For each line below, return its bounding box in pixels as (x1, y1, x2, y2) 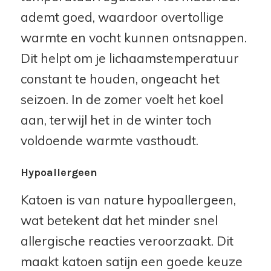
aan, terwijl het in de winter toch (20, 112, 212, 128)
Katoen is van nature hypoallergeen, (20, 191, 236, 207)
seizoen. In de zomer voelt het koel (20, 91, 223, 108)
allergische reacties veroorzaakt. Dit (20, 232, 233, 249)
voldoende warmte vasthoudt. (20, 132, 198, 149)
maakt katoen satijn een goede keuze (20, 253, 243, 269)
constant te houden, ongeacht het (20, 71, 220, 87)
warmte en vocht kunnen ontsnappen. (20, 30, 247, 46)
